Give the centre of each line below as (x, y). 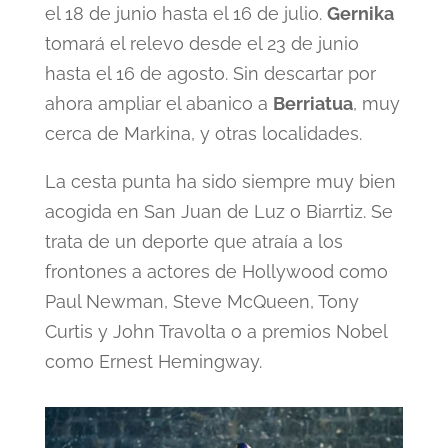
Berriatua (312, 103)
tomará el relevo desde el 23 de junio (201, 43)
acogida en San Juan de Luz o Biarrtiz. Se (218, 211)
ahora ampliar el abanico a (158, 103)
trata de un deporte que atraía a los (193, 241)
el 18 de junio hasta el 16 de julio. (185, 13)
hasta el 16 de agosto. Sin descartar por (210, 73)
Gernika (360, 13)
